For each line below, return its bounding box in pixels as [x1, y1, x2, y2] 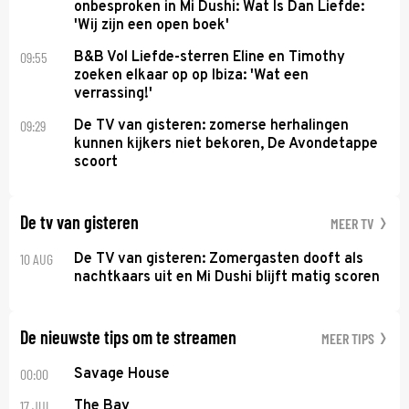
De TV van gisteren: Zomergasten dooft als [74, 249, 364, 268]
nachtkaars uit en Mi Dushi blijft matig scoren [74, 267, 381, 287]
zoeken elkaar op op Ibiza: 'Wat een [74, 66, 309, 85]
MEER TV [330, 214, 377, 232]
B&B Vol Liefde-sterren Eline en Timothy [74, 47, 346, 67]
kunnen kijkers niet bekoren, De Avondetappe [74, 134, 379, 153]
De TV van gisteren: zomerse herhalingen [74, 116, 350, 135]
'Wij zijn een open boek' [74, 16, 230, 35]
